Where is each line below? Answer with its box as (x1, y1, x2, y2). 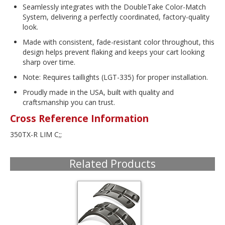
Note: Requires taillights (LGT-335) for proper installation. (23, 72, 208, 82)
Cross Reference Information (10, 111, 149, 125)
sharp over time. (23, 57, 75, 67)
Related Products (69, 156, 156, 171)
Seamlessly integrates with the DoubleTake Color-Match (23, 2, 206, 12)
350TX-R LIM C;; (10, 129, 62, 139)
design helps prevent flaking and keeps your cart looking (23, 47, 204, 57)
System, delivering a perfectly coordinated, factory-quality (23, 12, 209, 22)
